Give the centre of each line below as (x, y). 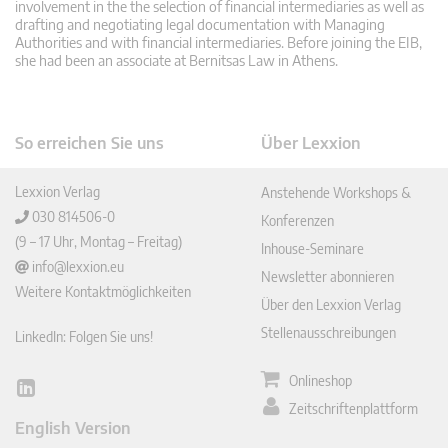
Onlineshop (321, 381)
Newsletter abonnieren (328, 277)
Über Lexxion (311, 143)
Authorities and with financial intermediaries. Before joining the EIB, (218, 43)
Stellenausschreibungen (329, 333)
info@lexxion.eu (78, 267)
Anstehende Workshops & (336, 193)
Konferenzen (298, 221)
